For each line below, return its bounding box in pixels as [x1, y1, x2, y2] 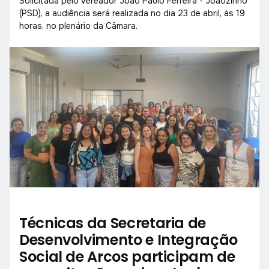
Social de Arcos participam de [19, 246, 235, 267]
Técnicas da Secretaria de [19, 213, 206, 233]
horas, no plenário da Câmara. [19, 20, 138, 31]
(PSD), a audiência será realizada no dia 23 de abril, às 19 [19, 7, 245, 19]
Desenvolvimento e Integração [19, 229, 238, 250]
